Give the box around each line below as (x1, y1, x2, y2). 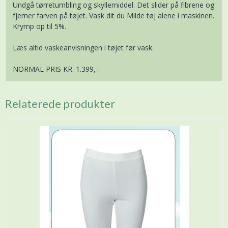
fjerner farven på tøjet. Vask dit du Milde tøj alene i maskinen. (13, 11, 214, 21)
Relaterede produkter (5, 97, 115, 111)
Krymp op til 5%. (13, 21, 66, 32)
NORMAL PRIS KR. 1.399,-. (13, 64, 100, 74)
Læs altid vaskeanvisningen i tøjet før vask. (13, 43, 154, 53)
